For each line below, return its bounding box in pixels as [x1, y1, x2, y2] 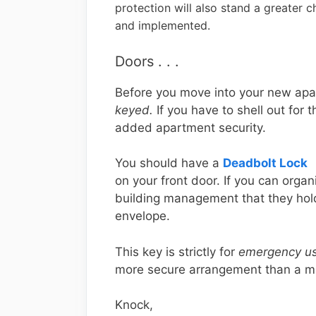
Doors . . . [115, 52, 179, 70]
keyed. [115, 102, 153, 117]
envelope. [115, 209, 170, 223]
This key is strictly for [115, 244, 238, 259]
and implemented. [115, 18, 210, 32]
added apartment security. [115, 120, 266, 135]
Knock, [115, 298, 153, 312]
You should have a [115, 156, 223, 170]
